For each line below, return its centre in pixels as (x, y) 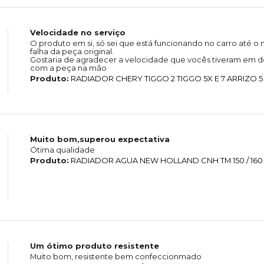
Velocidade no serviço (77, 33)
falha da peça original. (72, 52)
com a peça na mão (68, 68)
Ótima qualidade (62, 150)
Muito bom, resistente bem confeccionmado (115, 257)
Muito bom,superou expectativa (100, 139)
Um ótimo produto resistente (94, 246)
